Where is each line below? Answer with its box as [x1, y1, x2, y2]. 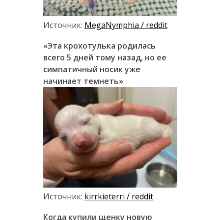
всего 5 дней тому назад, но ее [43, 52, 166, 63]
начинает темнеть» [43, 75, 123, 86]
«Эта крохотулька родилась [43, 40, 156, 51]
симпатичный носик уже [43, 63, 140, 75]
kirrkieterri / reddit [84, 191, 153, 202]
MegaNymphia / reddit [84, 19, 167, 30]
